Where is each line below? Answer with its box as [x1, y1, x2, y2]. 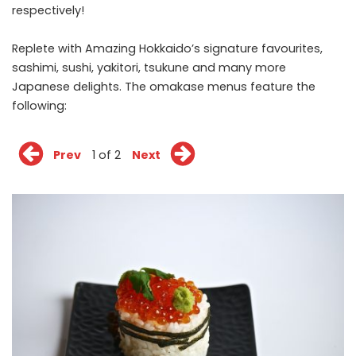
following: [12, 98, 67, 114]
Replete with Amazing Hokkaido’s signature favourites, [12, 41, 323, 57]
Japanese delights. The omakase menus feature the [12, 79, 315, 95]
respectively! [12, 2, 84, 19]
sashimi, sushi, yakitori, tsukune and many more [12, 60, 286, 76]
